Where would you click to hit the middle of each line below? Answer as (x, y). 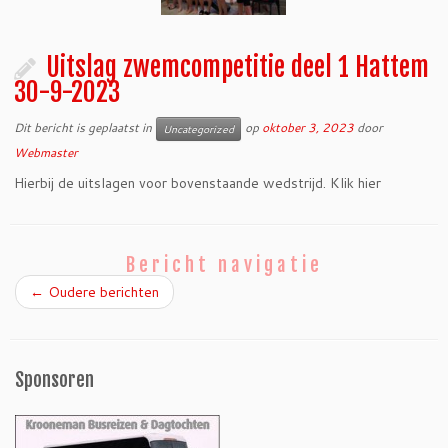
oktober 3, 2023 (308, 127)
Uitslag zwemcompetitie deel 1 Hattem (238, 67)
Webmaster (46, 152)
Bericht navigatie (224, 265)
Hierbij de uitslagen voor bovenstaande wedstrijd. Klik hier (198, 183)
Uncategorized (199, 129)
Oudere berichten (101, 292)
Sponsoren (54, 380)
